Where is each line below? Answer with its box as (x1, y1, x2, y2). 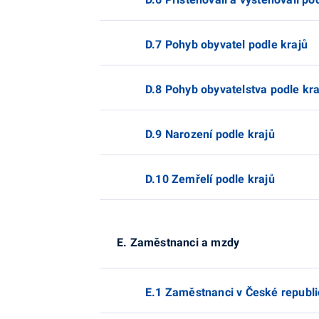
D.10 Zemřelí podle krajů (145, 172, 275, 186)
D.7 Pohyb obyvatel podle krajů (145, 38, 308, 51)
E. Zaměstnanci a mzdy (117, 236, 240, 249)
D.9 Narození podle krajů (145, 127, 275, 141)
